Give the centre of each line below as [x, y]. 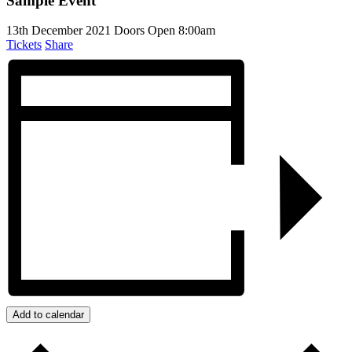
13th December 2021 [59, 31]
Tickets [24, 45]
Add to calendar [48, 314]
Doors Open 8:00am [165, 31]
